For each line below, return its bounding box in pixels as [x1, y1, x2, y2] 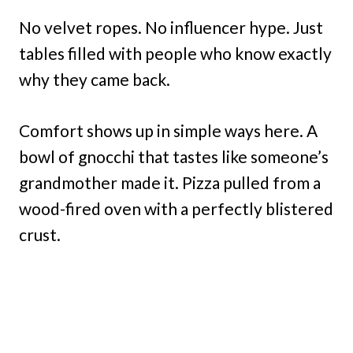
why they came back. [19, 69, 170, 89]
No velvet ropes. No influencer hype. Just [19, 17, 323, 37]
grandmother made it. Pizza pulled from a [19, 173, 321, 192]
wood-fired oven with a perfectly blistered [19, 199, 333, 218]
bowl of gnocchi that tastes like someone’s [19, 147, 329, 166]
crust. [19, 225, 61, 244]
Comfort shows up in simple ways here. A [19, 121, 318, 140]
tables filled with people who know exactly [19, 43, 332, 63]
